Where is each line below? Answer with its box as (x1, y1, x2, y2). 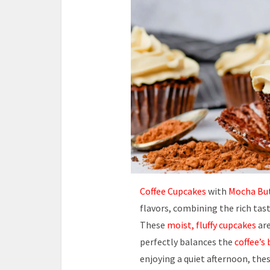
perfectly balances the (140, 236, 233, 248)
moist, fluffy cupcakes (167, 219, 256, 231)
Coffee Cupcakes (140, 185, 206, 197)
